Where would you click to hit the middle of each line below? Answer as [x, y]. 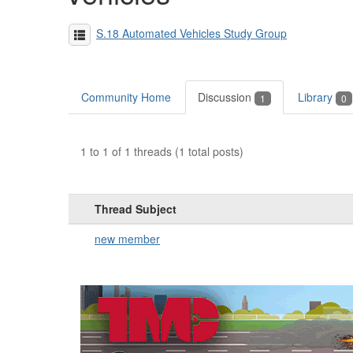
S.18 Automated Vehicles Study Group [191, 33]
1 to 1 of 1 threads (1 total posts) [162, 152]
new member [127, 239]
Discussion [226, 97]
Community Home [126, 97]
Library [317, 97]
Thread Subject [136, 209]
